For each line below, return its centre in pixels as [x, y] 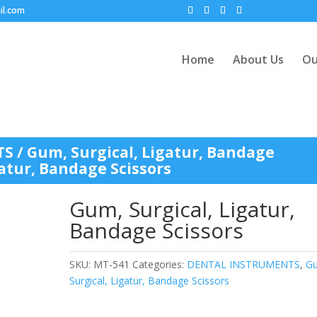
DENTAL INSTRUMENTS [244, 264]
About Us [258, 59]
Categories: [160, 264]
